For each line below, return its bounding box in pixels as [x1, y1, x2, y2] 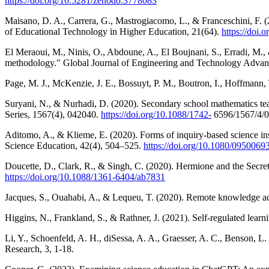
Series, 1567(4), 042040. [5, 109, 101, 120]
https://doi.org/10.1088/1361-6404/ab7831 [5, 172, 165, 183]
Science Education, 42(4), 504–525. [5, 141, 144, 151]
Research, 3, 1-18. [5, 244, 74, 255]
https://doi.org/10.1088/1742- [101, 109, 211, 120]
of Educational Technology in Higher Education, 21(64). [5, 26, 222, 37]
